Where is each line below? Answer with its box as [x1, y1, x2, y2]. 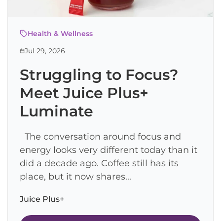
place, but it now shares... [20, 171, 131, 182]
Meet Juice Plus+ [20, 83, 148, 102]
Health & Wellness [28, 29, 93, 38]
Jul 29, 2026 [25, 46, 65, 55]
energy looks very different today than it [20, 144, 197, 155]
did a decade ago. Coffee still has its [20, 157, 179, 169]
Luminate [20, 102, 93, 120]
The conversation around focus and [20, 131, 181, 142]
